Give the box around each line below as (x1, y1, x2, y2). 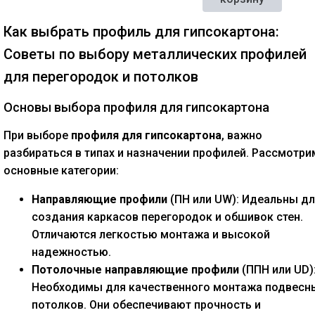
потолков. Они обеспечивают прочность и (32, 297, 261, 311)
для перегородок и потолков (4, 68, 198, 86)
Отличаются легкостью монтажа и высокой (32, 227, 270, 241)
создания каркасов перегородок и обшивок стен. (32, 210, 303, 224)
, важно (221, 128, 262, 142)
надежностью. (32, 245, 111, 259)
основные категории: (4, 163, 119, 177)
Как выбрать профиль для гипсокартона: (4, 23, 279, 41)
